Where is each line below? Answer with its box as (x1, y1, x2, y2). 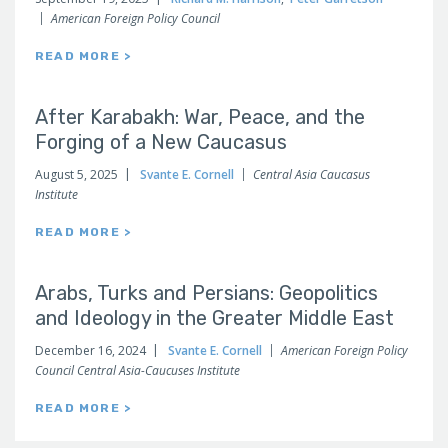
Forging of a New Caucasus (35, 130, 287, 154)
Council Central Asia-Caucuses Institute (35, 362, 240, 379)
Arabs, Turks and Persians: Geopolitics (35, 281, 378, 305)
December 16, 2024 (35, 342, 146, 359)
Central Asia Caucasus (253, 166, 370, 183)
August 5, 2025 (35, 166, 118, 183)
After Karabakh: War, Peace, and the (35, 105, 365, 129)
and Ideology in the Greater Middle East (35, 306, 394, 330)
